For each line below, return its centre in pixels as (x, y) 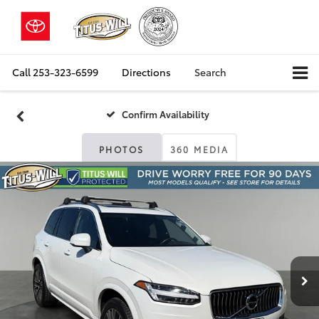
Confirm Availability (166, 114)
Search (210, 72)
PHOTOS (121, 150)
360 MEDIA (199, 150)
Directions (146, 72)
